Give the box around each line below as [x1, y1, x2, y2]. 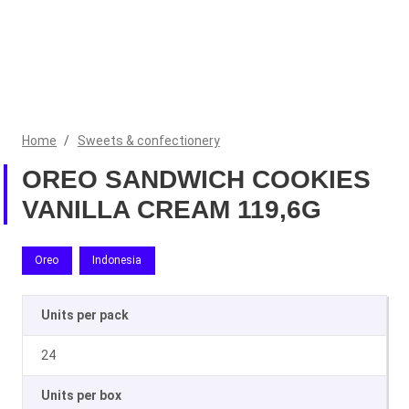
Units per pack [41, 307, 129, 322]
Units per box [41, 387, 121, 403]
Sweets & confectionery [77, 133, 220, 148]
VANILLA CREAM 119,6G [22, 195, 321, 224]
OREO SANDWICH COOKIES [22, 165, 371, 194]
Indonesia [92, 254, 142, 267]
